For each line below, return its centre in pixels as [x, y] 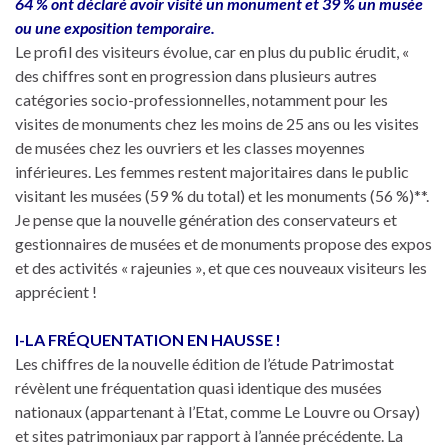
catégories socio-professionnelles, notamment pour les [201, 99]
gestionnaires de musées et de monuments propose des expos [223, 243]
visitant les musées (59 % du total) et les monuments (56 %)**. [222, 195]
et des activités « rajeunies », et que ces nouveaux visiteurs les [221, 267]
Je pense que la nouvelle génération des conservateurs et [206, 219]
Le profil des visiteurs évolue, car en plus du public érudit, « [212, 51]
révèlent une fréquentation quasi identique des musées [198, 387]
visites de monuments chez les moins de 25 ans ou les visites [217, 123]
